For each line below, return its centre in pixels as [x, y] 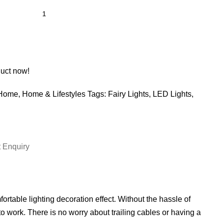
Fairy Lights [128, 94]
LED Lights [172, 94]
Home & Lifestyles [54, 94]
